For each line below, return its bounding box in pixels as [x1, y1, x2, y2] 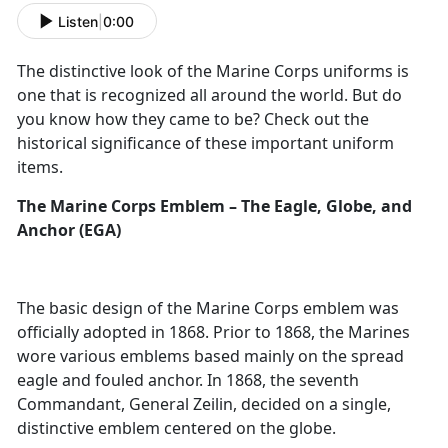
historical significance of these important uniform [17, 132, 394, 155]
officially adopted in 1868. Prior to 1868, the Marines [17, 321, 410, 344]
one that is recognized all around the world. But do [17, 84, 402, 107]
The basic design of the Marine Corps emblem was [17, 297, 399, 320]
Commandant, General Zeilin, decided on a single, [17, 393, 391, 416]
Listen [58, 12, 98, 30]
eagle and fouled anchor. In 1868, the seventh [17, 369, 359, 392]
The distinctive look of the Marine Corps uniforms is [17, 60, 409, 83]
